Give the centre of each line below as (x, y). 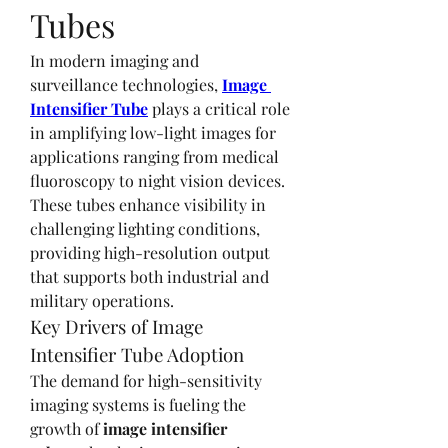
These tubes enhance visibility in (148, 204)
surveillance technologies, (126, 84)
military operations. (102, 300)
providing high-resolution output (150, 252)
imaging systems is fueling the (138, 404)
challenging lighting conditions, (145, 228)
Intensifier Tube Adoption (137, 354)
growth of (66, 428)
